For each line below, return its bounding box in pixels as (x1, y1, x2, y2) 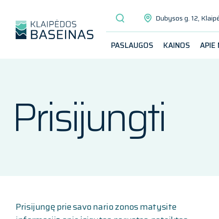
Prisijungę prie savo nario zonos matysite (16, 200, 176, 214)
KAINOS (163, 40, 190, 51)
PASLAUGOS (110, 40, 153, 51)
